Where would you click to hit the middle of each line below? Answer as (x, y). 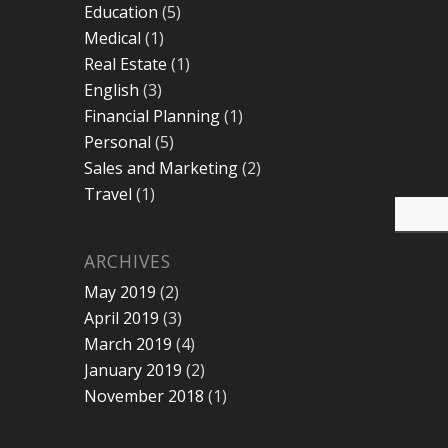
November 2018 (143, 395)
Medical (112, 37)
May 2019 (119, 291)
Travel (107, 193)
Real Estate (125, 63)
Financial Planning (151, 115)
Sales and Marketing (160, 167)
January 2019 (132, 369)
